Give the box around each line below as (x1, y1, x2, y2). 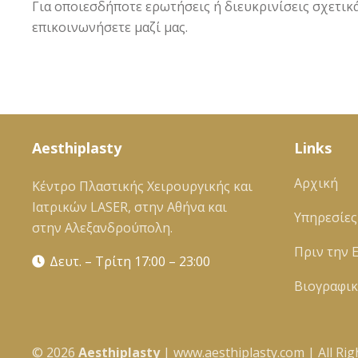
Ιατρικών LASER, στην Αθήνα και (32, 198, 227, 216)
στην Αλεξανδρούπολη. (32, 219, 173, 237)
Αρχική (294, 174, 338, 192)
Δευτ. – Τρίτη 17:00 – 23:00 (50, 253, 211, 270)
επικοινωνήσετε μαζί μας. (32, 18, 188, 36)
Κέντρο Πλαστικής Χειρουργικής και (32, 177, 253, 195)
